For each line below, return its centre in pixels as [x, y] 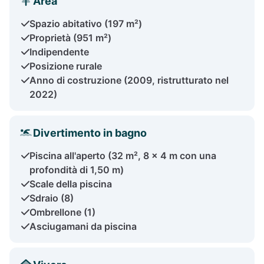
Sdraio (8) [52, 198]
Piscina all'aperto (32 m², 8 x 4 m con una [123, 155]
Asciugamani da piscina [83, 226]
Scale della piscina [71, 184]
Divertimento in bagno [90, 133]
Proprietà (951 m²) [70, 37]
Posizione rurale [66, 66]
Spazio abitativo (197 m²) [86, 23]
